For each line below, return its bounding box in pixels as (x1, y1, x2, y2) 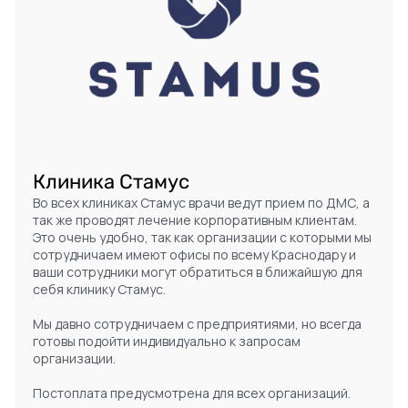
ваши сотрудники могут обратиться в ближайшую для (33, 262, 362, 280)
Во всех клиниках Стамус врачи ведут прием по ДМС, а (33, 193, 370, 211)
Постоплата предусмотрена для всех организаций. (33, 383, 351, 402)
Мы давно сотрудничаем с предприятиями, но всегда (33, 314, 362, 332)
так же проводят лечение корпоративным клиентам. (33, 210, 357, 229)
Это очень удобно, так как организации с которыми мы (33, 228, 372, 246)
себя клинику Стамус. (33, 280, 166, 298)
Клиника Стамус (33, 168, 189, 194)
